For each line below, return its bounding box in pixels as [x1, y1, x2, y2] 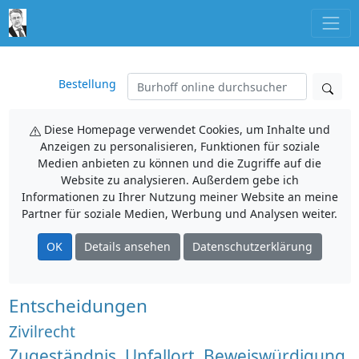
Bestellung [58, 76, 116, 91]
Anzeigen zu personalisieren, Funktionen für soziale [39, 139, 320, 154]
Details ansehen [84, 239, 171, 255]
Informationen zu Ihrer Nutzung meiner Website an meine [21, 189, 338, 204]
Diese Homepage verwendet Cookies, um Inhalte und [40, 122, 330, 137]
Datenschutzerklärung [192, 239, 313, 255]
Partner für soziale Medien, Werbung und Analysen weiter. [22, 206, 337, 221]
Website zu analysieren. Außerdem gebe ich [60, 172, 299, 188]
